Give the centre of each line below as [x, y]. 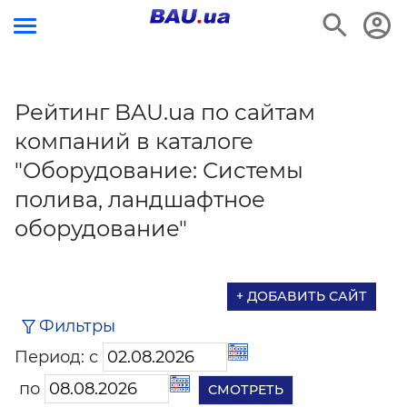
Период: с [59, 357]
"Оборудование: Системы [159, 170]
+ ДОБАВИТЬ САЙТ [302, 296]
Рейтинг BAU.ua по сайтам [165, 112]
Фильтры [77, 326]
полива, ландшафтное [140, 199]
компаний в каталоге [134, 141]
